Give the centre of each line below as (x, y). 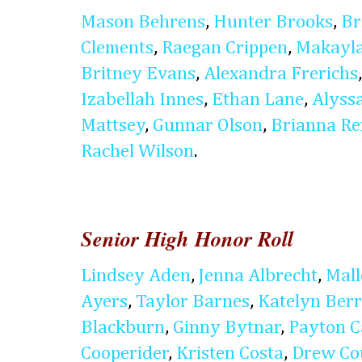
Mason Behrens (143, 22)
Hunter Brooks (273, 22)
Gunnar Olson (208, 125)
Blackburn (123, 328)
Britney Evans (138, 74)
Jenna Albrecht (258, 276)
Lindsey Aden (136, 276)
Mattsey (113, 125)
